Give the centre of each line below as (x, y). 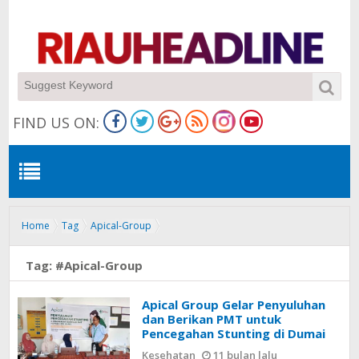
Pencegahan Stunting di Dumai (234, 333)
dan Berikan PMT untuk (212, 319)
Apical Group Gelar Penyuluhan (234, 305)
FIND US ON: (56, 123)
